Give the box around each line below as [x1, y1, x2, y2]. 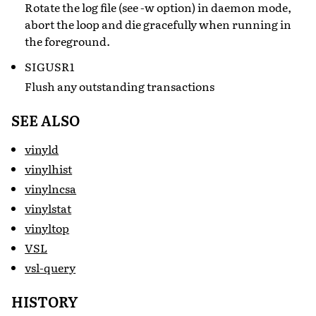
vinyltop [25, 219, 70, 236]
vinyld [25, 140, 59, 157]
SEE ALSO [11, 109, 80, 130]
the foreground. [25, 32, 111, 49]
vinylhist [25, 159, 73, 177]
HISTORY [11, 290, 78, 312]
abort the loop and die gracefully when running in [25, 15, 292, 32]
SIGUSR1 [25, 57, 75, 75]
